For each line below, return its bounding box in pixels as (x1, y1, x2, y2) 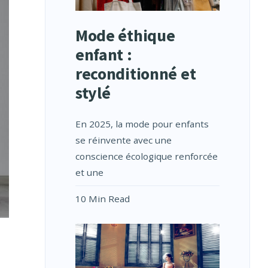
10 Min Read (75, 193, 130, 205)
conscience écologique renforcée (75, 150, 218, 163)
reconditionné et (75, 63, 196, 85)
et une (75, 166, 103, 179)
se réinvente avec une (75, 134, 172, 147)
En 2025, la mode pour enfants (75, 118, 209, 130)
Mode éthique (75, 25, 175, 47)
